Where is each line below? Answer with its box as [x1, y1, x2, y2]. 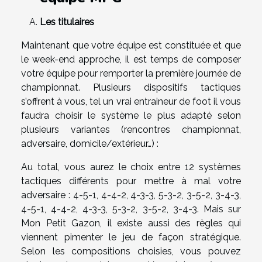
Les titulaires [40, 16, 94, 27]
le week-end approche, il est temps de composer [21, 53, 241, 65]
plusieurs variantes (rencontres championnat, [21, 123, 241, 135]
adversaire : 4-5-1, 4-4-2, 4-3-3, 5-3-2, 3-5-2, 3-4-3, [21, 189, 241, 201]
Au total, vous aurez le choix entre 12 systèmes [21, 161, 241, 173]
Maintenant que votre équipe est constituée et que [21, 39, 241, 51]
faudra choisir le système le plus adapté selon [21, 109, 241, 121]
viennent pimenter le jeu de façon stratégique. [21, 231, 241, 243]
